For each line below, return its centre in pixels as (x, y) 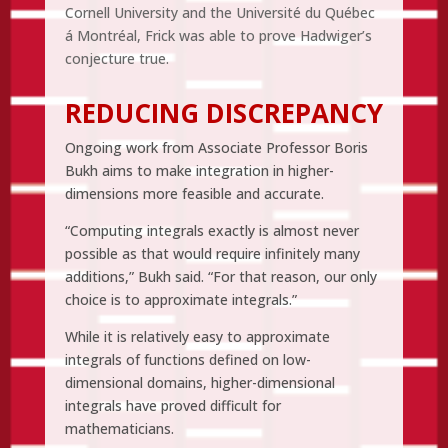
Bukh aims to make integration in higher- (199, 170)
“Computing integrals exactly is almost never (211, 230)
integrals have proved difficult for (172, 405)
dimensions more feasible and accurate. (194, 193)
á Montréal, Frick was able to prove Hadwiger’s (218, 35)
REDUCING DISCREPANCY (223, 112)
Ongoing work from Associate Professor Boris (216, 147)
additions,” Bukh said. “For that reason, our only (220, 276)
